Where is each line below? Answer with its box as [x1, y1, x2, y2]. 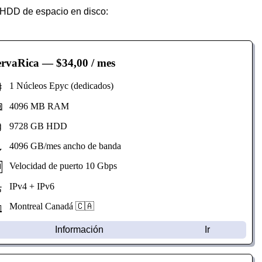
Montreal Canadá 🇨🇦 [2, 201, 94, 212]
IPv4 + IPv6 [2, 181, 54, 191]
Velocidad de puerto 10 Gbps [2, 161, 117, 171]
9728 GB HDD [2, 120, 67, 131]
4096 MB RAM [2, 101, 69, 111]
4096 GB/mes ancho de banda [2, 141, 121, 151]
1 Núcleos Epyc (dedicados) [2, 81, 113, 91]
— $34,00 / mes [39, 56, 115, 69]
